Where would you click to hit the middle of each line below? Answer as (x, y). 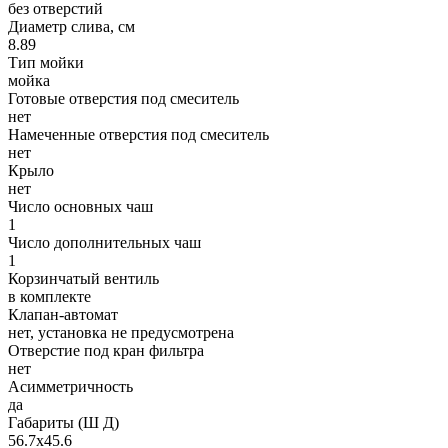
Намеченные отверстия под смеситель (138, 134)
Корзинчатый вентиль (83, 278)
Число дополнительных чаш (104, 242)
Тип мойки (46, 62)
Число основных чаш (80, 206)
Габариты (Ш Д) (63, 422)
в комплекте (49, 296)
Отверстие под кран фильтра (106, 350)
